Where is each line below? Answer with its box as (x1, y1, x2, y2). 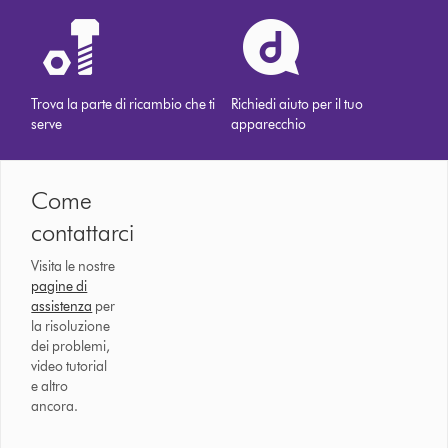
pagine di (31, 278, 88, 296)
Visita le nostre (31, 258, 116, 276)
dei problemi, (31, 338, 111, 356)
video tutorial (31, 358, 108, 376)
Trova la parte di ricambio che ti (31, 96, 216, 114)
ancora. (31, 398, 79, 416)
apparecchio (231, 116, 307, 134)
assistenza (31, 298, 93, 316)
